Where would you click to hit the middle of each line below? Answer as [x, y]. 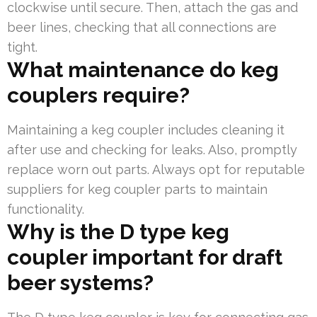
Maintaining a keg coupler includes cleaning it [146, 129]
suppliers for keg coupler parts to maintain [137, 189]
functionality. [46, 209]
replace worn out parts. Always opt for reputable [156, 169]
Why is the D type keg [118, 231]
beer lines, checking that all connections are [142, 27]
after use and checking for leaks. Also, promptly [152, 149]
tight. [22, 47]
